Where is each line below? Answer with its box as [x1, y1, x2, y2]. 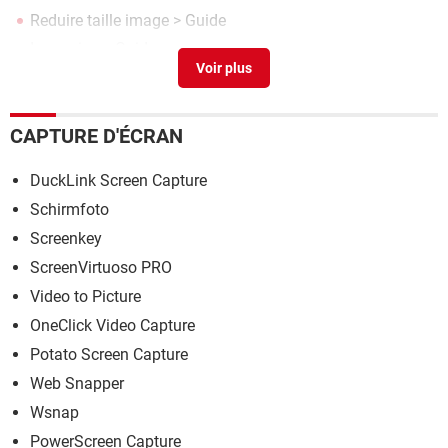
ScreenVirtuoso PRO [30, 257, 172, 277]
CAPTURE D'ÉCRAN [10, 123, 183, 148]
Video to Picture [30, 286, 141, 306]
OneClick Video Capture [30, 315, 195, 335]
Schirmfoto [30, 199, 109, 219]
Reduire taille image [30, 10, 169, 30]
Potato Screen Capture [30, 344, 188, 364]
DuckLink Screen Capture [30, 170, 207, 190]
